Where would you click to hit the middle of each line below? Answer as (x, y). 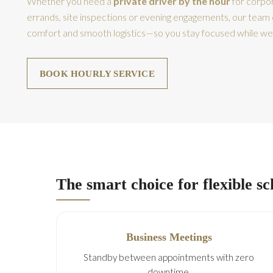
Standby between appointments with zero (169, 257)
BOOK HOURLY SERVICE (97, 73)
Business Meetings (169, 237)
